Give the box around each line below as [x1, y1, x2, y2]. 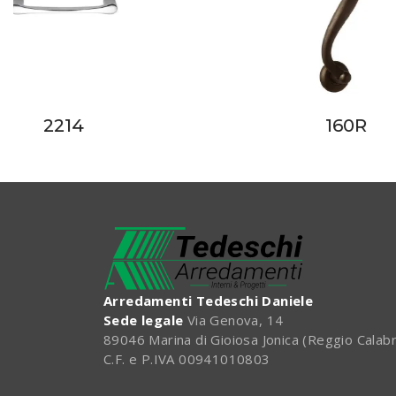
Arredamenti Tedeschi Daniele [103, 292, 314, 310]
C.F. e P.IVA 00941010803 [103, 350, 270, 369]
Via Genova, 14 [183, 311, 284, 330]
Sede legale [103, 311, 184, 330]
